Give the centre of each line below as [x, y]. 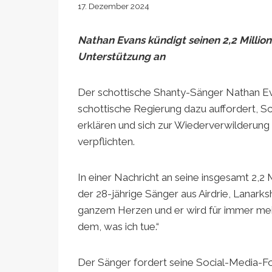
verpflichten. [106, 141]
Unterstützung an [121, 56]
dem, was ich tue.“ [118, 226]
